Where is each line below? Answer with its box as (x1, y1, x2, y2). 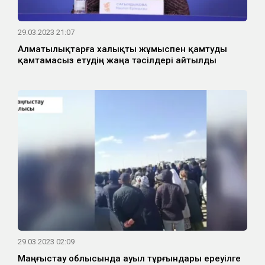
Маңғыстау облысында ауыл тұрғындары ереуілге (18, 253, 241, 264)
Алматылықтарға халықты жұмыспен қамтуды (18, 43, 227, 54)
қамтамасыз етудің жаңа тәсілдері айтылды (18, 54, 216, 66)
